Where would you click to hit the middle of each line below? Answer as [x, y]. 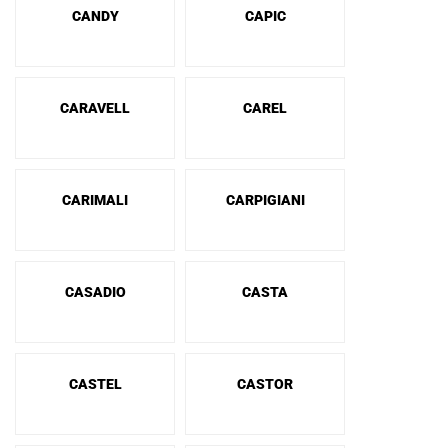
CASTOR [265, 384]
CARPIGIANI [265, 200]
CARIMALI [95, 200]
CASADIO [95, 292]
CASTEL [95, 384]
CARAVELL [95, 108]
